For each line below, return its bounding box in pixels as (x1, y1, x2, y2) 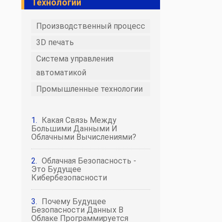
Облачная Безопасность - (42, 156, 136, 166)
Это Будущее (31, 165, 81, 174)
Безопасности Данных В (31, 205, 123, 215)
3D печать (36, 38, 74, 47)
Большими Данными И (31, 124, 117, 133)
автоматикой (36, 68, 86, 77)
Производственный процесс (36, 21, 145, 31)
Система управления (36, 54, 113, 63)
